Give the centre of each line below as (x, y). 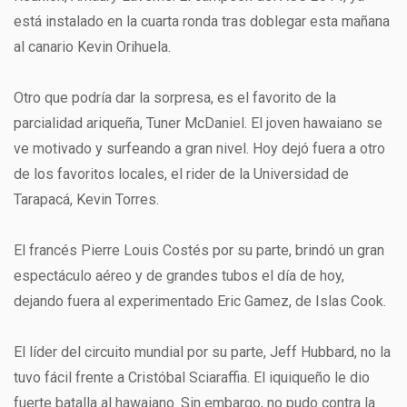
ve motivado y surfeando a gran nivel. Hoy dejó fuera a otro (199, 149)
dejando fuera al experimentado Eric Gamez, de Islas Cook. (200, 301)
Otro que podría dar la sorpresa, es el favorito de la (175, 98)
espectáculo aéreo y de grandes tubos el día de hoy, (179, 276)
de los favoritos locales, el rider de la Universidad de (181, 174)
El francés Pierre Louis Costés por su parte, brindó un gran (199, 250)
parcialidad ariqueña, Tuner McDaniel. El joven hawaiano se (198, 123)
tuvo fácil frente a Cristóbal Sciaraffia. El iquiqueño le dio (192, 377)
